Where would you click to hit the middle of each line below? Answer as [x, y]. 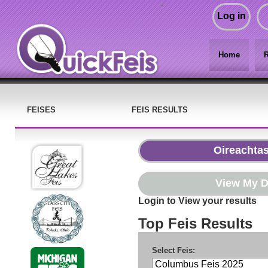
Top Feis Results [195, 223]
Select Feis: [173, 250]
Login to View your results [197, 200]
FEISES [41, 109]
